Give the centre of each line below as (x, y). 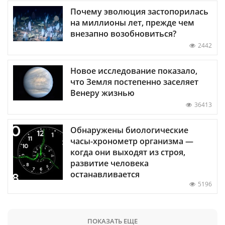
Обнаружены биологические (129, 130)
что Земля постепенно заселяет (134, 82)
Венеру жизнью (102, 93)
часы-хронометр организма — (132, 141)
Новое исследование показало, (134, 71)
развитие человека (109, 163)
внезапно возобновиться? (123, 33)
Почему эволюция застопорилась (139, 11)
